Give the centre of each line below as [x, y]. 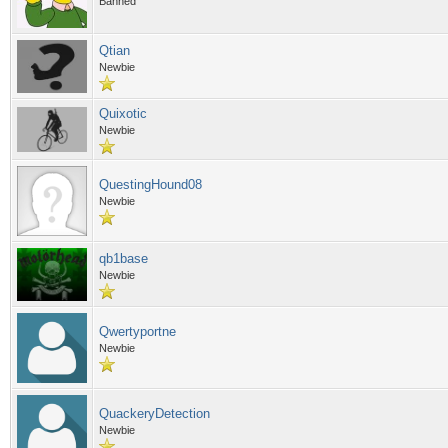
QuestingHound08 [150, 184]
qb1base [123, 258]
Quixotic [123, 113]
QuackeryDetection [154, 413]
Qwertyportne [137, 331]
